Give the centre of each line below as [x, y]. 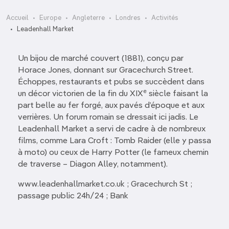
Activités [165, 18]
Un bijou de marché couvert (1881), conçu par [101, 59]
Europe [50, 18]
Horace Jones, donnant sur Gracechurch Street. [106, 71]
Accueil [17, 18]
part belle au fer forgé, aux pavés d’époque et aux [111, 106]
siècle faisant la [177, 94]
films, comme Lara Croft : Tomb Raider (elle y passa [114, 141]
